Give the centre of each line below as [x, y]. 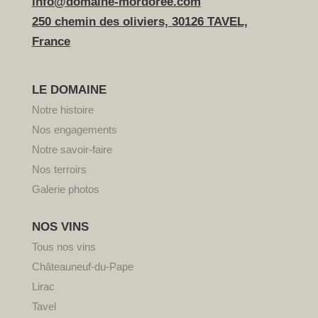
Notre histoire [62, 110]
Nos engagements [74, 130]
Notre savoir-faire [72, 150]
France [51, 42]
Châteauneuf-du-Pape [82, 267]
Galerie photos [65, 190]
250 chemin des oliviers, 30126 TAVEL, [139, 22]
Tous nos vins [64, 247]
